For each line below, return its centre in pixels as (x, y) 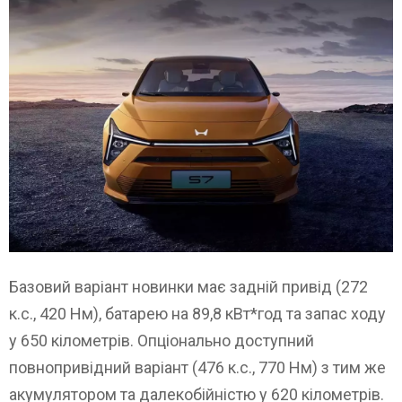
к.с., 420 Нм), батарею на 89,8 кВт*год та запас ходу (197, 313)
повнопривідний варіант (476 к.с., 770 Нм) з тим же (197, 367)
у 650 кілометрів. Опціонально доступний (162, 340)
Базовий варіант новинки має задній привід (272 (188, 286)
